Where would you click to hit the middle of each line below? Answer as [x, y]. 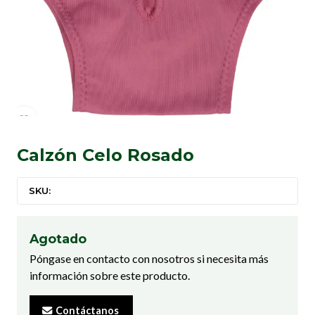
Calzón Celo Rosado [105, 155]
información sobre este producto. [110, 276]
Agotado [58, 239]
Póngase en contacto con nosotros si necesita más [149, 259]
